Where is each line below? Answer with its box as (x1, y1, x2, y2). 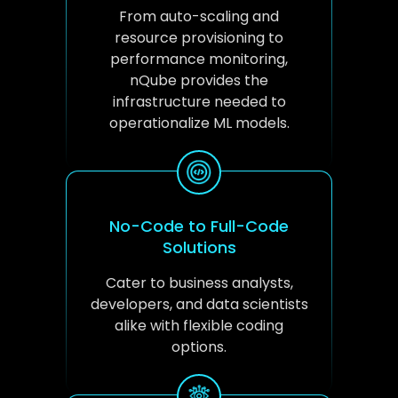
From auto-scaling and (119, 5, 279, 27)
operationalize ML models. (108, 112, 290, 133)
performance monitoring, (110, 48, 288, 69)
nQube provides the (130, 69, 268, 91)
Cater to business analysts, (105, 272, 293, 293)
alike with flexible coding (115, 314, 283, 336)
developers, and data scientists (90, 293, 308, 314)
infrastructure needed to (112, 91, 286, 112)
